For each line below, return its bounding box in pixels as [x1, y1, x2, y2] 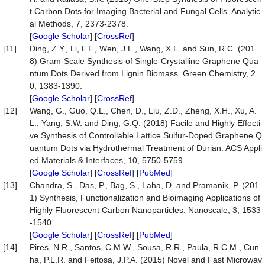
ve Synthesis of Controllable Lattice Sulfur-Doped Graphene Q [30, 131, 262, 140]
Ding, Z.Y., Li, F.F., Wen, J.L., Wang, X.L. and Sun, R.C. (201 [30, 44, 255, 53]
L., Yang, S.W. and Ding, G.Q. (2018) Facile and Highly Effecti [30, 118, 260, 128]
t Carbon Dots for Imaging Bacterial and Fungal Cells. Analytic [30, 7, 260, 16]
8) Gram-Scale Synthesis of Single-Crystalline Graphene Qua [30, 56, 258, 66]
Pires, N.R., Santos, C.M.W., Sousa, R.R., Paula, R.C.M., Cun [30, 243, 259, 252]
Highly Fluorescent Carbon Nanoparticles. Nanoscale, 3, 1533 [30, 205, 261, 215]
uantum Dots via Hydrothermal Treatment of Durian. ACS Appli [30, 143, 262, 153]
